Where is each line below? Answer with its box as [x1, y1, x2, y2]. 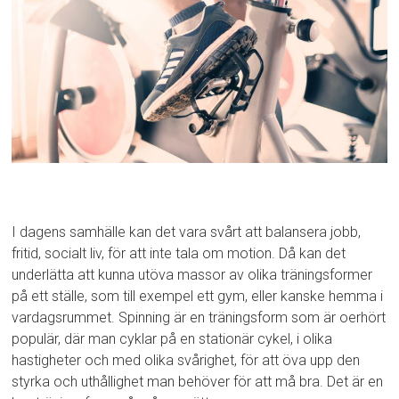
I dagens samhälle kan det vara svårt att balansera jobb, [12, 224, 362, 241]
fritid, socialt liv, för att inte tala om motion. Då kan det [12, 245, 346, 263]
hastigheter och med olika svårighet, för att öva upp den [12, 352, 361, 370]
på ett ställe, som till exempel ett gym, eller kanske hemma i [12, 288, 384, 305]
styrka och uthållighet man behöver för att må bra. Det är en [12, 373, 384, 391]
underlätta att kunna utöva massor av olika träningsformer [12, 266, 373, 284]
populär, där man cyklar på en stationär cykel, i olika [12, 330, 333, 348]
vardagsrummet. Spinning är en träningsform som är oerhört [12, 309, 387, 327]
